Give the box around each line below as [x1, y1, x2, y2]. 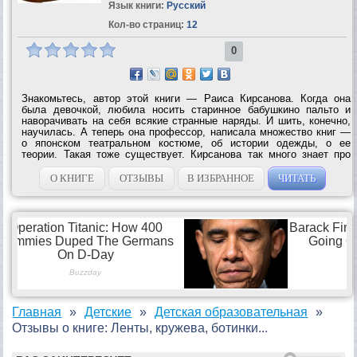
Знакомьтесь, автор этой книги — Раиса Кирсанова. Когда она [22, 92, 351, 104]
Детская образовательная [155, 304, 308, 319]
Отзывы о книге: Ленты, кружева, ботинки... [12, 320, 269, 335]
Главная [12, 304, 62, 319]
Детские [84, 304, 132, 319]
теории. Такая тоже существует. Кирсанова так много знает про [22, 147, 351, 160]
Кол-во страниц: [108, 18, 184, 30]
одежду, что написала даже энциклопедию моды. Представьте [22, 159, 351, 171]
